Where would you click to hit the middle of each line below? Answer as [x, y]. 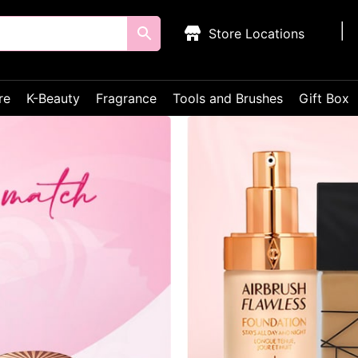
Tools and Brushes [228, 98]
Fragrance [126, 98]
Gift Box [324, 98]
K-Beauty [53, 98]
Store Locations [257, 34]
